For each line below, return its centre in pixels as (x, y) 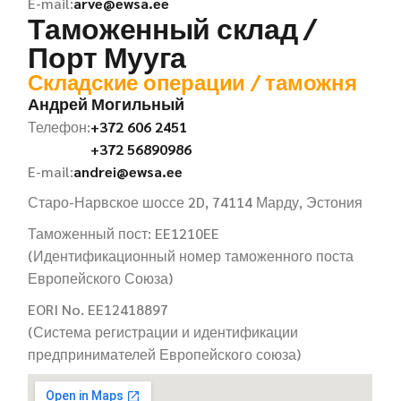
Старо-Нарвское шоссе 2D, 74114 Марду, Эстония (196, 202)
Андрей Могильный (107, 103)
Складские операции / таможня (192, 81)
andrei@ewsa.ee (128, 171)
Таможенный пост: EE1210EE (124, 233)
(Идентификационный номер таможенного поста (191, 256)
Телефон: (60, 127)
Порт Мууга (107, 56)
